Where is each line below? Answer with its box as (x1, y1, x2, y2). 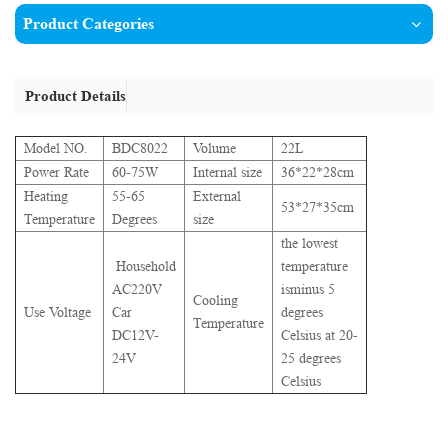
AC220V (112, 280, 162, 297)
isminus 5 (281, 280, 335, 297)
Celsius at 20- (281, 326, 358, 343)
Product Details (25, 86, 126, 104)
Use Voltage (24, 303, 91, 320)
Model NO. (24, 139, 88, 156)
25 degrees (281, 349, 341, 366)
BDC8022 (112, 139, 168, 156)
